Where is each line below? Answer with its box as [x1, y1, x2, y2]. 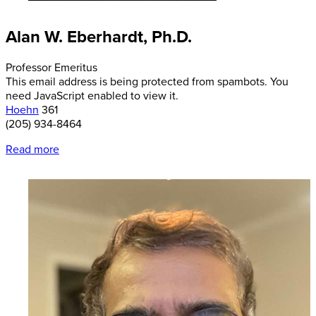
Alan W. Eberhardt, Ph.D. [6, 26, 192, 47]
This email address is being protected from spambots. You [6, 75, 288, 90]
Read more [6, 142, 59, 157]
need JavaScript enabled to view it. [6, 89, 178, 104]
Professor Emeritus [6, 61, 100, 75]
